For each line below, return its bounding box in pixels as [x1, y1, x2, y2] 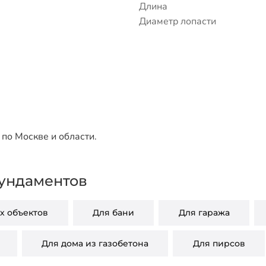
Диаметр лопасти [139, 14, 216, 28]
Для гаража [178, 207, 230, 218]
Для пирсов [192, 238, 245, 249]
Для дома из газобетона [41, 238, 148, 249]
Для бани [92, 207, 134, 218]
